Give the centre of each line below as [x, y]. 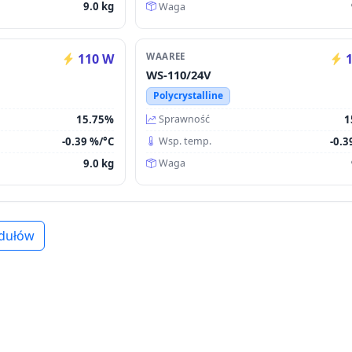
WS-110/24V [179, 75]
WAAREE [166, 57]
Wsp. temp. [185, 141]
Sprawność [185, 119]
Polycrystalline [188, 96]
